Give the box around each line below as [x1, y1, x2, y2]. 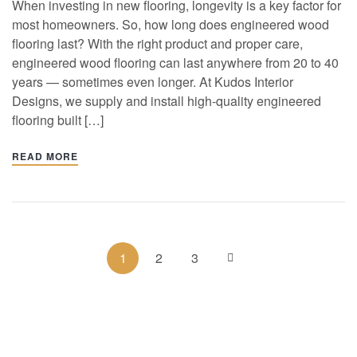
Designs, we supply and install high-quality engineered [12, 91, 321, 110]
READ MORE [12, 148, 78, 163]
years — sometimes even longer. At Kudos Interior [12, 72, 293, 91]
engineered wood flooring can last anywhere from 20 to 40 [12, 53, 339, 72]
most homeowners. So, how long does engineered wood [12, 14, 329, 33]
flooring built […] [12, 110, 104, 129]
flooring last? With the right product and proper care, [12, 33, 303, 53]
